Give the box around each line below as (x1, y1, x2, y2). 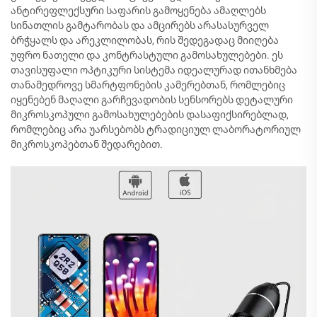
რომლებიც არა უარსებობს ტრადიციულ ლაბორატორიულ (11, 124, 301, 135)
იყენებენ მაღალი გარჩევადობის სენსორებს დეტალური (11, 94, 293, 105)
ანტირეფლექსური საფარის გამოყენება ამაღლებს (11, 5, 266, 16)
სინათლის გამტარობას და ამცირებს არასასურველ (11, 20, 269, 31)
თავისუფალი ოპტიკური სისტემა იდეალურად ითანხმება (11, 64, 297, 76)
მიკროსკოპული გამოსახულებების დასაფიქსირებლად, (11, 109, 289, 120)
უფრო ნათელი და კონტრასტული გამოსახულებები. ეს (11, 50, 283, 61)
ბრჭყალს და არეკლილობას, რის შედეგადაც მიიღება (11, 35, 279, 46)
